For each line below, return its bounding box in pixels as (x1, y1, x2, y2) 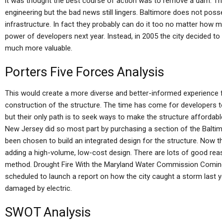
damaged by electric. (5, 184, 72, 193)
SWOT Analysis (5, 205, 91, 220)
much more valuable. (5, 44, 72, 53)
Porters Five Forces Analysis (5, 64, 164, 79)
